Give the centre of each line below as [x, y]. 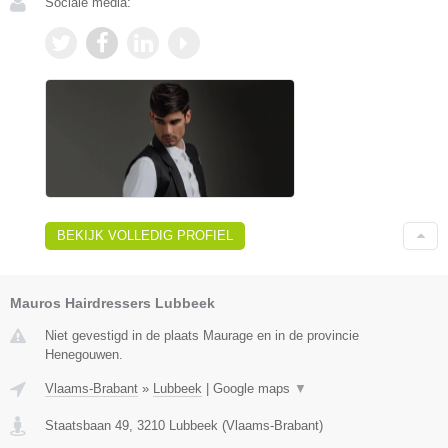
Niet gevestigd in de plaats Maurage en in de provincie [202, 335]
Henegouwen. [84, 354]
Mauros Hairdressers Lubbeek [112, 302]
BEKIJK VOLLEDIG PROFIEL [145, 235]
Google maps [253, 388]
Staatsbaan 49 [87, 425]
